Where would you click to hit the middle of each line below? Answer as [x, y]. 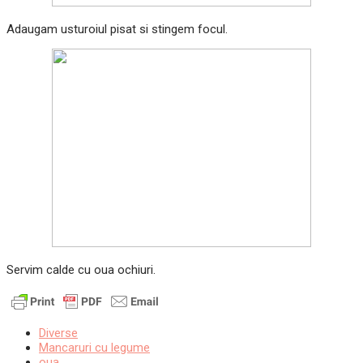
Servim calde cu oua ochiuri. [81, 270]
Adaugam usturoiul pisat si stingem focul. [117, 30]
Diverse [58, 333]
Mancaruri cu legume [94, 348]
